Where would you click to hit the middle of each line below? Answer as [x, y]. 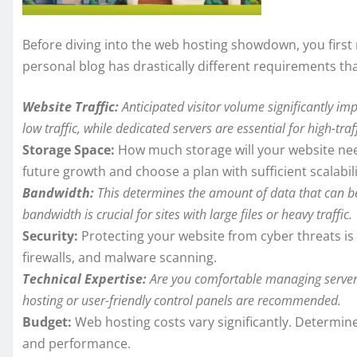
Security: [50, 236]
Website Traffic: [71, 107]
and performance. [76, 344]
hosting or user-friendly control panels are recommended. [182, 301]
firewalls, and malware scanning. [120, 258]
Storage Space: [69, 150]
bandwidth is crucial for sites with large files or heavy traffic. [187, 215]
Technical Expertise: [84, 279]
